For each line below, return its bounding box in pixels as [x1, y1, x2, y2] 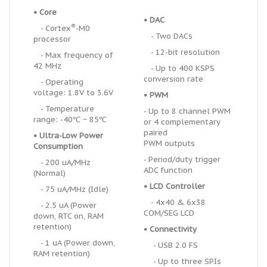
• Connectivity [144, 224, 197, 234]
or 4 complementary [144, 117, 221, 127]
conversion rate [144, 74, 203, 84]
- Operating [33, 77, 83, 87]
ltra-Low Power [45, 131, 103, 141]
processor [33, 34, 71, 44]
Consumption [33, 141, 83, 151]
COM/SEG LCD [144, 208, 194, 218]
